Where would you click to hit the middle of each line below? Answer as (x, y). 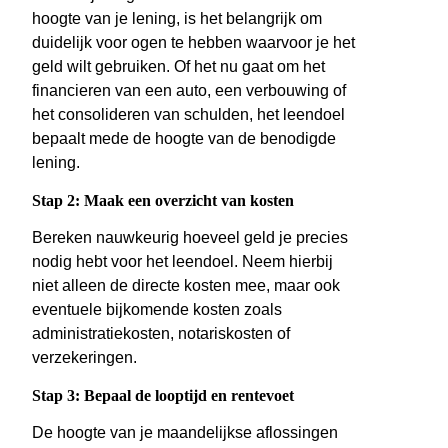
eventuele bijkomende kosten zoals (157, 310)
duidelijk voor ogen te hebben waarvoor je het (193, 43)
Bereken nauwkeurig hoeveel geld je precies (190, 238)
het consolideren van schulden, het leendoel (188, 115)
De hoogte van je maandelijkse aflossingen (185, 433)
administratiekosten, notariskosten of (161, 334)
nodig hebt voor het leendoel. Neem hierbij (182, 262)
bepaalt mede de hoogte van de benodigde (184, 139)
